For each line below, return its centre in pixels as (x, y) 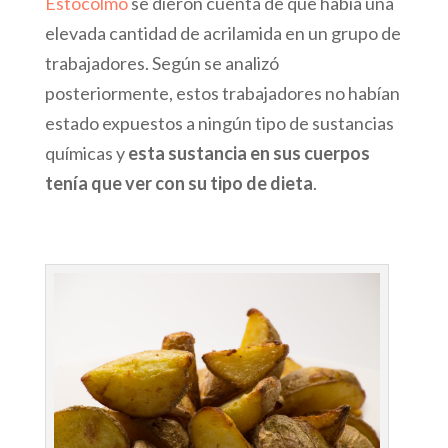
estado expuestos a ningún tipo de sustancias (219, 123)
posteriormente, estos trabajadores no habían (222, 93)
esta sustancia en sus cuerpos (248, 153)
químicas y (86, 153)
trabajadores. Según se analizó (161, 63)
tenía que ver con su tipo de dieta (178, 183)
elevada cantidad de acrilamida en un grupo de (222, 33)
